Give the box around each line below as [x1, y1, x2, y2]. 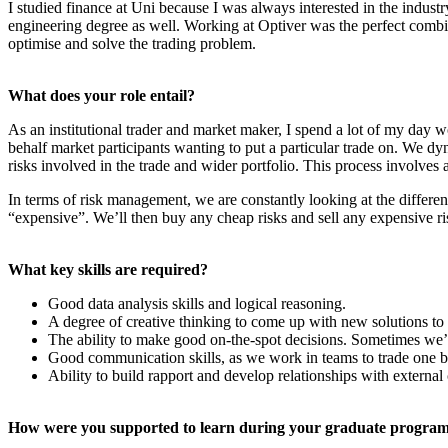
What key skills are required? [8, 260, 208, 278]
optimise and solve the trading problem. [8, 34, 256, 52]
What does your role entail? [8, 86, 195, 104]
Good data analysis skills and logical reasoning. [48, 294, 346, 312]
